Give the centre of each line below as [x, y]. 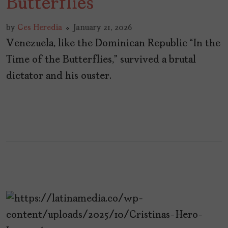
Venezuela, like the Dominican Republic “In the [113, 44]
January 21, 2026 [103, 28]
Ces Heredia [40, 28]
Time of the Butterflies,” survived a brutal [101, 60]
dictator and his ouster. [59, 77]
